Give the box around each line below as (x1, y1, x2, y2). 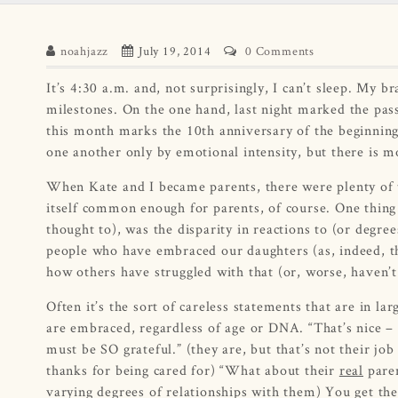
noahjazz (60, 42, 109, 59)
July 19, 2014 (139, 42, 211, 59)
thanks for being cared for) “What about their (46, 360, 339, 379)
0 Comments (245, 42, 315, 59)
